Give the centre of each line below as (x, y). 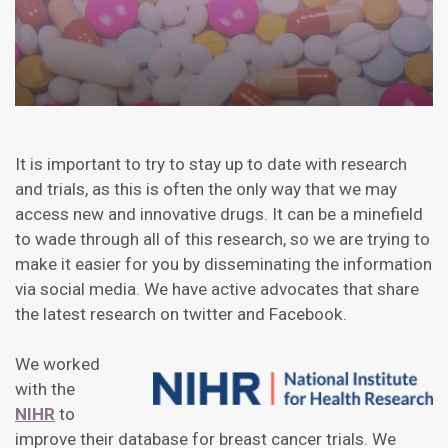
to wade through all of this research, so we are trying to (222, 239)
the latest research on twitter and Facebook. (181, 314)
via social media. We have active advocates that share (217, 289)
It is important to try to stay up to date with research (211, 164)
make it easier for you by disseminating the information (223, 264)
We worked (57, 364)
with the (45, 389)
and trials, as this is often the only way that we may (206, 189)
